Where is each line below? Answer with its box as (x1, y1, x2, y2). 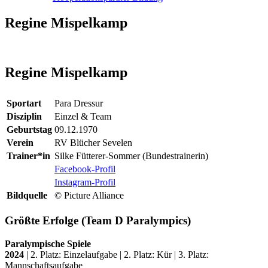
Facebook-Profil (54, 164, 115, 175)
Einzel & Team (54, 111, 111, 122)
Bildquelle (7, 190, 47, 201)
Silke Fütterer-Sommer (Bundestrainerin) (54, 151, 208, 162)
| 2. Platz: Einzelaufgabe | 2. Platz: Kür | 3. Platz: (26, 249, 209, 260)
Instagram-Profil (54, 177, 115, 188)
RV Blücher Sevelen (54, 138, 132, 148)
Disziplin (7, 111, 42, 122)
